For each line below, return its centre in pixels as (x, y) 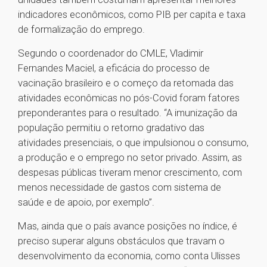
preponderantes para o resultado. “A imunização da (128, 113)
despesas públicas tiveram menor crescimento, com (130, 173)
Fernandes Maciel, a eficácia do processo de (114, 68)
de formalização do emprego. (81, 30)
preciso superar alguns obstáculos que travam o (121, 241)
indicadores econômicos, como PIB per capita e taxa (132, 15)
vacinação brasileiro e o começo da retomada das (126, 83)
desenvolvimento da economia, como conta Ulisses (129, 256)
